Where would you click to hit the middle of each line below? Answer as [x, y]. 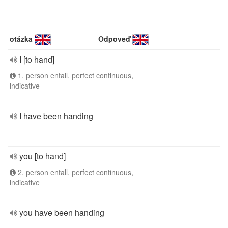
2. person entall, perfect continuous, [75, 172]
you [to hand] [42, 156]
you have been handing [62, 212]
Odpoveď [115, 39]
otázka [21, 39]
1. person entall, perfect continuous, [75, 75]
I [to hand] [37, 59]
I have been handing [56, 116]
